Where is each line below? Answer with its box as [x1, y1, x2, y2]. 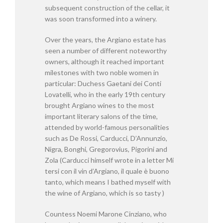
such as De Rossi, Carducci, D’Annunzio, [45, 134, 167, 142]
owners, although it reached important [45, 57, 164, 66]
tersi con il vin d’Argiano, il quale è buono [45, 167, 169, 175]
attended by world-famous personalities [45, 123, 169, 131]
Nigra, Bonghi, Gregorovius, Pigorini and [45, 145, 167, 153]
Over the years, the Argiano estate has [45, 35, 166, 44]
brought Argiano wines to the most [45, 101, 154, 110]
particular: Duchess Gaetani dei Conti [45, 79, 161, 88]
